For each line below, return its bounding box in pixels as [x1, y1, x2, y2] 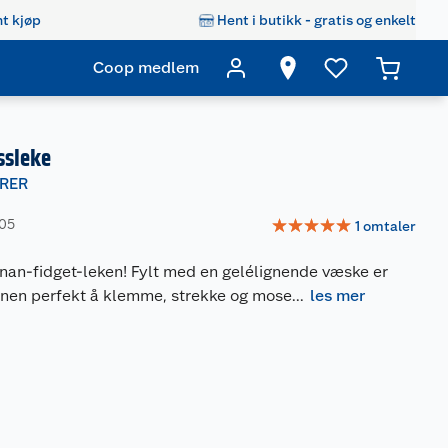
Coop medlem [93, 58, 199, 77]
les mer [310, 286, 366, 305]
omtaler [363, 217, 416, 234]
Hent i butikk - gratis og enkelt [217, 11, 416, 28]
